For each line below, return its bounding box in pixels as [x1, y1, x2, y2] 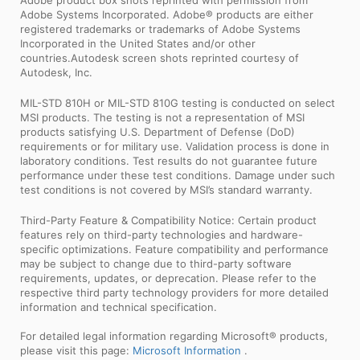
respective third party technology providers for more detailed [20, 285, 329, 299]
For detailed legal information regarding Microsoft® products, [20, 329, 328, 342]
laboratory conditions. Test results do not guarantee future [20, 153, 317, 167]
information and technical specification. [20, 300, 217, 313]
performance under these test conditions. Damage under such [20, 168, 335, 182]
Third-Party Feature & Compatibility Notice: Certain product [20, 213, 317, 227]
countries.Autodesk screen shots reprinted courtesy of [20, 51, 299, 64]
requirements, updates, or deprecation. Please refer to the [20, 271, 317, 284]
